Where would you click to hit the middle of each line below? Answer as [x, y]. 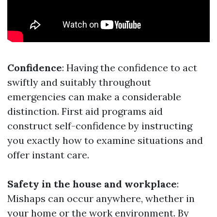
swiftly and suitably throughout [79, 82]
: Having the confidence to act [130, 68]
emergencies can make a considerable [94, 97]
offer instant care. [48, 155]
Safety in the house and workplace [92, 184]
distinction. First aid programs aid [85, 111]
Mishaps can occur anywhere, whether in [101, 199]
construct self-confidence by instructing [100, 126]
